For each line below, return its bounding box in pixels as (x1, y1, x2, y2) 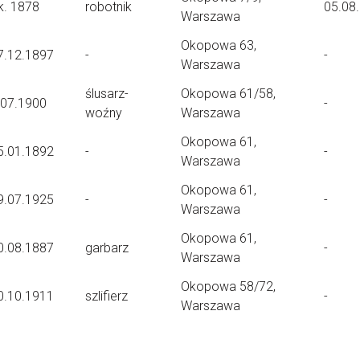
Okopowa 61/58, (181, 86, 276, 101)
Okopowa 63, (181, 38, 256, 53)
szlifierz (85, 288, 128, 304)
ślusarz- (85, 86, 129, 101)
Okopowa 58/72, (181, 279, 276, 294)
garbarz (85, 240, 129, 256)
